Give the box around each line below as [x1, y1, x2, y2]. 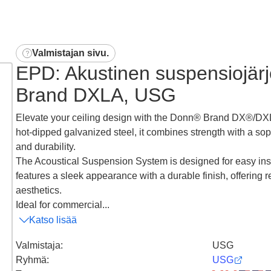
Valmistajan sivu [32, 47, 106, 58]
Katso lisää [29, 214, 77, 225]
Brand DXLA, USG [16, 83, 176, 106]
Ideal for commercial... [16, 199, 109, 210]
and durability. [16, 141, 76, 152]
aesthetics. [16, 184, 62, 195]
